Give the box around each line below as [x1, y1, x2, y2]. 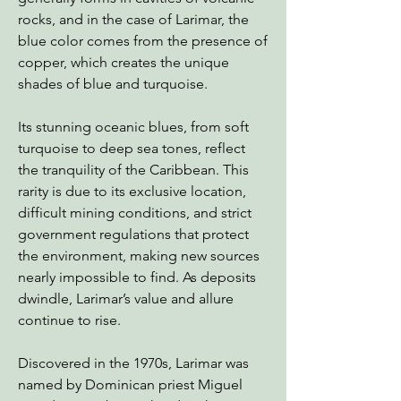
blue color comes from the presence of [18, 32, 268, 49]
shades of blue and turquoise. [18, 75, 208, 92]
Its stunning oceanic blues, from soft [18, 118, 249, 135]
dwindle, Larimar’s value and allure [18, 290, 234, 307]
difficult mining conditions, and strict [18, 204, 252, 221]
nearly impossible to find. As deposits [18, 269, 256, 286]
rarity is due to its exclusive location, [18, 183, 246, 200]
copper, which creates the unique [18, 54, 229, 71]
